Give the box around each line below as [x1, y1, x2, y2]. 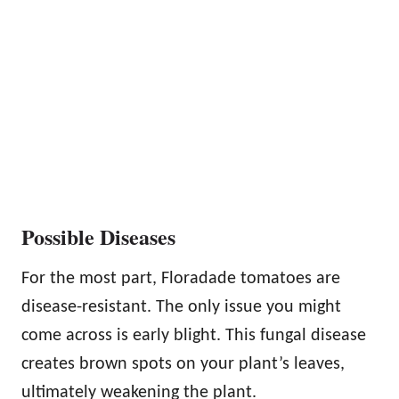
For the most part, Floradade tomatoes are [21, 269, 340, 288]
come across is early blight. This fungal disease [21, 326, 366, 345]
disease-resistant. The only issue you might [21, 297, 341, 316]
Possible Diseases [21, 220, 175, 252]
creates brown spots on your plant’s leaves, [21, 354, 345, 373]
